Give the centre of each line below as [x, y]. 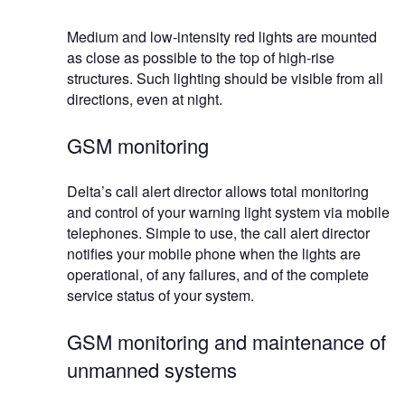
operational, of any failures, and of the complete [218, 275]
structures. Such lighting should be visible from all [225, 79]
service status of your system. [160, 296]
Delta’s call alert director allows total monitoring [218, 192]
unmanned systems [152, 370]
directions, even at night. [145, 99]
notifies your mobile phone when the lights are [214, 254]
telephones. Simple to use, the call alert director [218, 233]
